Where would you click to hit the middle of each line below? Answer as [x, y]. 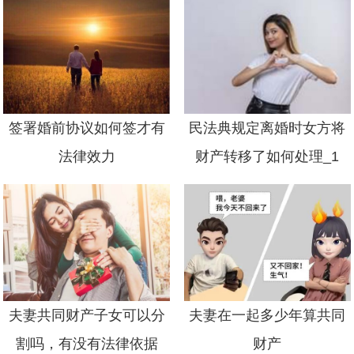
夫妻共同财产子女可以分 [87, 315]
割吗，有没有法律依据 [87, 343]
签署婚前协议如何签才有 [87, 128]
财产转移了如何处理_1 [267, 156]
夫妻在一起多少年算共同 [267, 315]
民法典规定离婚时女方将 [267, 128]
